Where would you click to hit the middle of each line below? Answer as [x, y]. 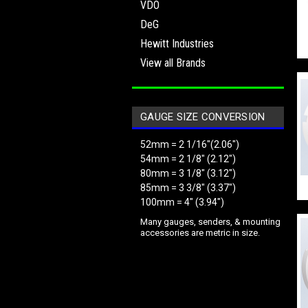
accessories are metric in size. [200, 233]
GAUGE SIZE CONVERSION [203, 117]
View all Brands [173, 63]
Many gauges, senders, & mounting [210, 222]
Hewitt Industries [177, 44]
